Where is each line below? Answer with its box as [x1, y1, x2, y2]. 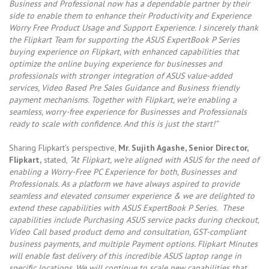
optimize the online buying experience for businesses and [9, 58, 222, 69]
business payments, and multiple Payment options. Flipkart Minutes [9, 238, 258, 249]
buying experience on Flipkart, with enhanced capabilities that [9, 46, 239, 57]
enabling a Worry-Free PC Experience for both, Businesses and [9, 166, 237, 177]
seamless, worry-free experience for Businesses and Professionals [9, 106, 247, 117]
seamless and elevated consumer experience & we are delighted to [9, 190, 255, 201]
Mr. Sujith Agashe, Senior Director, [118, 142, 248, 153]
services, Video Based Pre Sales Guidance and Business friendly [9, 82, 239, 93]
